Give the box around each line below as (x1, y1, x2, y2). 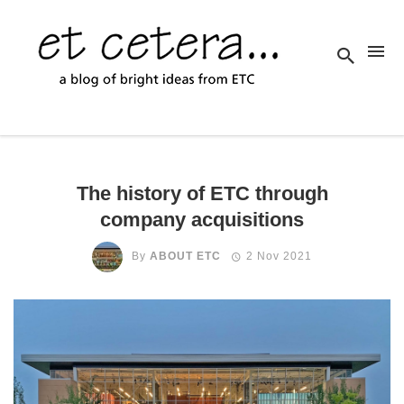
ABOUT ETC (150, 250, 222, 263)
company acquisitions (100, 208, 304, 231)
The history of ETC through (76, 182, 328, 205)
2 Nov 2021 (245, 250, 312, 263)
